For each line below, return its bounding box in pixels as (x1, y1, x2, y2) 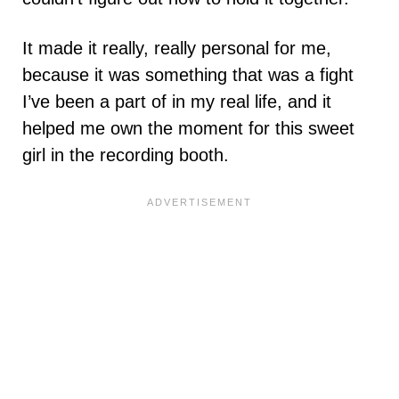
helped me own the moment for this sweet (22, 118, 354, 139)
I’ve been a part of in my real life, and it (22, 92, 331, 112)
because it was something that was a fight (22, 65, 354, 85)
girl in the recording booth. (22, 145, 229, 166)
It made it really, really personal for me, (22, 38, 331, 59)
